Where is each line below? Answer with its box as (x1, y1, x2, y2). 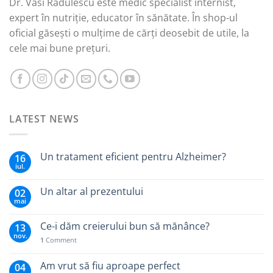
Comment (44, 235, 77, 244)
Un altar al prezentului (40, 184, 143, 198)
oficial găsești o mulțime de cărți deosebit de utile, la (9, 26, 249, 40)
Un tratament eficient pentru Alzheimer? (40, 149, 226, 163)
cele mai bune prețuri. (9, 41, 110, 55)
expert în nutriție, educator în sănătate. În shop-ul (9, 11, 238, 24)
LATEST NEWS (9, 112, 79, 126)
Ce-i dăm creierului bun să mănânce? (40, 219, 210, 233)
